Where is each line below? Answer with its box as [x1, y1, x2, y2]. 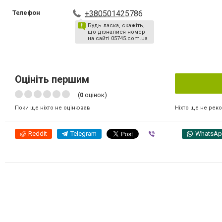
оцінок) [83, 91, 107, 99]
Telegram [70, 130, 97, 137]
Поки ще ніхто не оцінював [15, 105, 90, 111]
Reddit [28, 130, 47, 137]
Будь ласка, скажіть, [88, 22, 145, 29]
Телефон [12, 9, 40, 16]
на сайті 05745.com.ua [88, 35, 148, 42]
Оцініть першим [15, 73, 89, 85]
